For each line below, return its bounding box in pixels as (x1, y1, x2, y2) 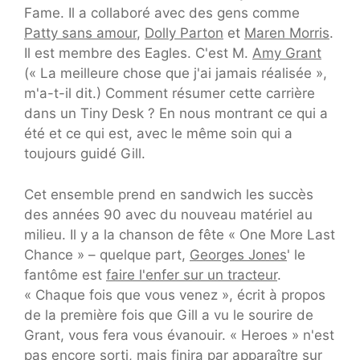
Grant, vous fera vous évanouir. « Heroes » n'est (24, 326, 334, 343)
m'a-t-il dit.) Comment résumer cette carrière (24, 85, 315, 102)
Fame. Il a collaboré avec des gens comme (24, 5, 300, 22)
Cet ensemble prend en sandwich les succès (24, 186, 313, 202)
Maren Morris (244, 25, 329, 42)
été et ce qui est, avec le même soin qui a (24, 125, 292, 142)
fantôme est (24, 266, 106, 283)
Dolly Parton (145, 25, 223, 42)
